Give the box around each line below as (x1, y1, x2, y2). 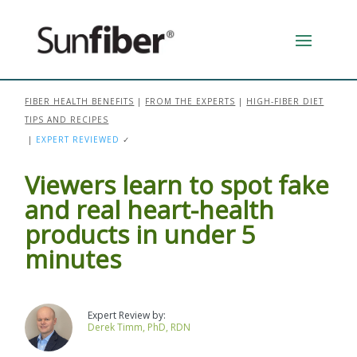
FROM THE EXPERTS (145, 95, 236, 107)
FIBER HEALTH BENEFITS (25, 95, 135, 107)
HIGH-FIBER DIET (246, 95, 324, 107)
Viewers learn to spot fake (25, 167, 330, 202)
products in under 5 (25, 217, 257, 251)
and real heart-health (25, 192, 275, 226)
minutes (25, 241, 122, 276)
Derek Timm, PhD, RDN (88, 320, 191, 334)
